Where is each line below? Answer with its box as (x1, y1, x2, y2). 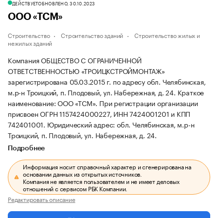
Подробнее (8, 145, 45, 152)
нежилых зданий (8, 38, 53, 47)
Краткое (177, 87, 204, 97)
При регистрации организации (99, 97, 198, 108)
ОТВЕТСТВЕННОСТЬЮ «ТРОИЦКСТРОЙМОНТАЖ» (8, 65, 165, 76)
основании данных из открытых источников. (23, 169, 143, 178)
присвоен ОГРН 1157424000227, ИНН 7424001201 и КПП (8, 108, 191, 119)
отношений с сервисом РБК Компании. (23, 183, 128, 193)
